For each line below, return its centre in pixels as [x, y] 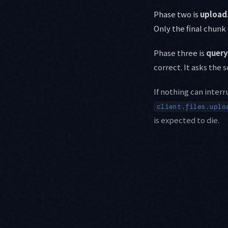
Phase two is [177, 14]
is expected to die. [187, 120]
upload [213, 14]
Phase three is [180, 52]
